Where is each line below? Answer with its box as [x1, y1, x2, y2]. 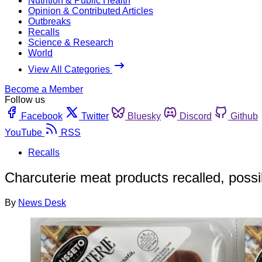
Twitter [81, 111, 109, 121]
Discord [180, 111, 212, 121]
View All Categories [28, 64, 112, 74]
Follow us [5, 94, 45, 105]
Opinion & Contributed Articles [28, 5, 153, 16]
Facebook [21, 111, 63, 121]
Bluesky [127, 111, 161, 121]
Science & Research [28, 37, 113, 47]
